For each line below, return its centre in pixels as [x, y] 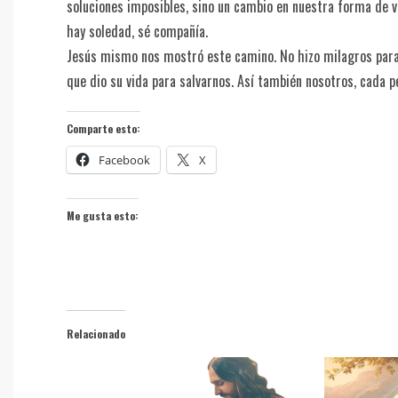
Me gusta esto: [103, 216]
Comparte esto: [103, 129]
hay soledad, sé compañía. [137, 32]
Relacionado [96, 334]
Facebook [124, 160]
